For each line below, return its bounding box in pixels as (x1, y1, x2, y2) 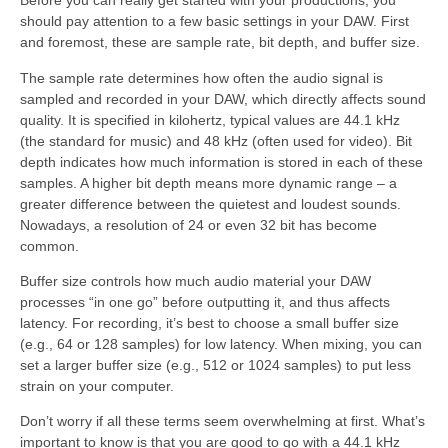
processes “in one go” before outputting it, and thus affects (20, 293, 390, 310)
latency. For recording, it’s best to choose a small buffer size (20, 314, 399, 331)
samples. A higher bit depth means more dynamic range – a (20, 174, 397, 191)
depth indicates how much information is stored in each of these (20, 153, 423, 170)
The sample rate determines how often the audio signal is (20, 69, 383, 86)
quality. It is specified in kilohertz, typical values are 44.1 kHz (20, 111, 400, 128)
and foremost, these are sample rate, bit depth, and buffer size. (20, 34, 420, 51)
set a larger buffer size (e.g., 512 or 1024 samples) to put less (20, 356, 411, 373)
